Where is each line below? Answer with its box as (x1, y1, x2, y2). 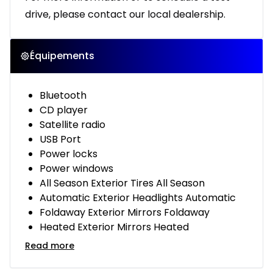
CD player (40, 103, 88, 118)
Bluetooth (40, 88, 87, 103)
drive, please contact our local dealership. (25, 7, 225, 22)
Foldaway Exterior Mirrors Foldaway (40, 205, 210, 220)
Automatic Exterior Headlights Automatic (40, 191, 236, 205)
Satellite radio (40, 118, 105, 132)
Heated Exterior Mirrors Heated (40, 220, 189, 235)
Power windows (40, 161, 113, 176)
